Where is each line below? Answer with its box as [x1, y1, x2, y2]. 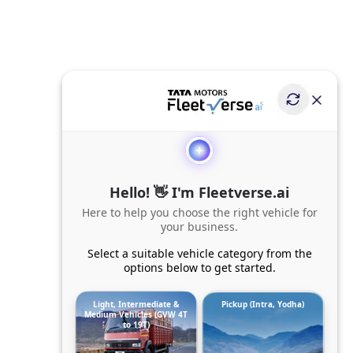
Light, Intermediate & [92, 298, 180, 310]
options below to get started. [123, 259, 276, 275]
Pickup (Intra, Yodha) [221, 298, 305, 310]
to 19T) [122, 318, 150, 330]
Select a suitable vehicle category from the [87, 245, 312, 261]
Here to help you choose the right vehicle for [81, 204, 318, 220]
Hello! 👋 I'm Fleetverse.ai [110, 182, 290, 202]
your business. [161, 218, 239, 234]
